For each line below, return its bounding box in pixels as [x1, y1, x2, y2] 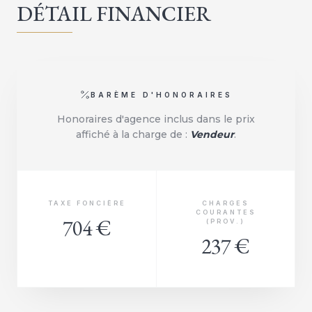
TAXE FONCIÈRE [47, 199, 126, 207]
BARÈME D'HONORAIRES [91, 90, 233, 99]
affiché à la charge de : [76, 128, 190, 141]
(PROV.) [206, 217, 245, 225]
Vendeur [190, 128, 234, 141]
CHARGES [202, 199, 249, 207]
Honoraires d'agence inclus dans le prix [57, 113, 255, 125]
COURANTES [195, 208, 256, 216]
